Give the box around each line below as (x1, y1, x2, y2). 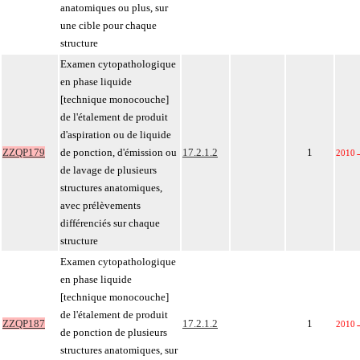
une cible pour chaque (60, 19, 157, 31)
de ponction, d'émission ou (60, 146, 177, 158)
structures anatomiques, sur (60, 344, 178, 356)
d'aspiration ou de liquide (60, 129, 171, 141)
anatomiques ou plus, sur (60, 2, 168, 14)
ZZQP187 (2, 317, 45, 329)
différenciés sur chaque (60, 217, 160, 229)
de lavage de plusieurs (60, 164, 157, 176)
